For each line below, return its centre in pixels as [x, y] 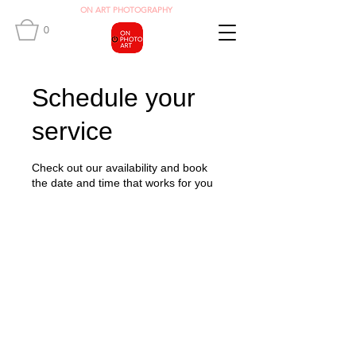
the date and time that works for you [122, 183]
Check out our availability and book [120, 168]
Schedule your [114, 98]
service [72, 131]
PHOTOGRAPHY [141, 10]
